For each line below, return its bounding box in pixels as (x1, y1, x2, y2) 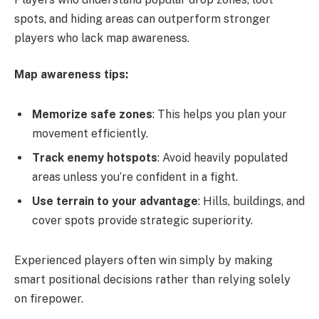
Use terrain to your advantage (32, 194, 198, 208)
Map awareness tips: (14, 68, 128, 82)
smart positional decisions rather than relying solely (14, 272, 291, 286)
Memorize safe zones (32, 107, 152, 121)
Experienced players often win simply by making (14, 253, 273, 267)
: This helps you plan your (152, 107, 287, 121)
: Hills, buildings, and (198, 194, 305, 208)
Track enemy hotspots (32, 150, 157, 164)
